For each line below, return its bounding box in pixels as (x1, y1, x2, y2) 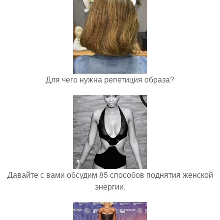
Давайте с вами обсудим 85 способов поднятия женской (7, 169, 213, 180)
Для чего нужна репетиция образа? (46, 74, 174, 85)
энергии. (94, 181, 126, 192)
